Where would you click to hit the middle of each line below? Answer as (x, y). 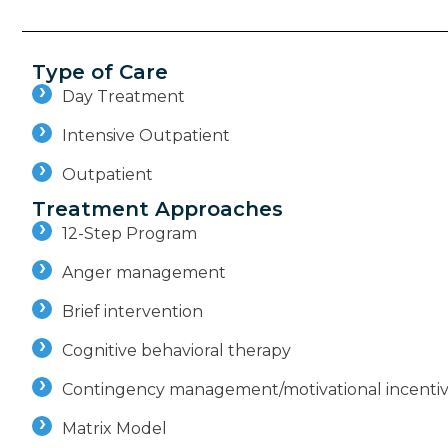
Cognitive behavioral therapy (176, 351)
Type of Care (100, 72)
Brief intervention (132, 312)
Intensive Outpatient (146, 136)
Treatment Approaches (157, 209)
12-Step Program (129, 234)
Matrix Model (114, 429)
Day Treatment (123, 97)
